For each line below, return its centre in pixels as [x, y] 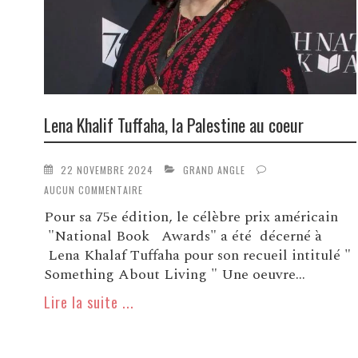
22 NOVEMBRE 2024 [107, 169]
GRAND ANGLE [214, 169]
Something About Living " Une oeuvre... [174, 275]
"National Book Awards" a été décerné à [183, 237]
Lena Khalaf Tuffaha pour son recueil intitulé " [199, 256]
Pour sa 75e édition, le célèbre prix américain [191, 217]
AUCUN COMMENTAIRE [93, 190]
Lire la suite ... [89, 302]
